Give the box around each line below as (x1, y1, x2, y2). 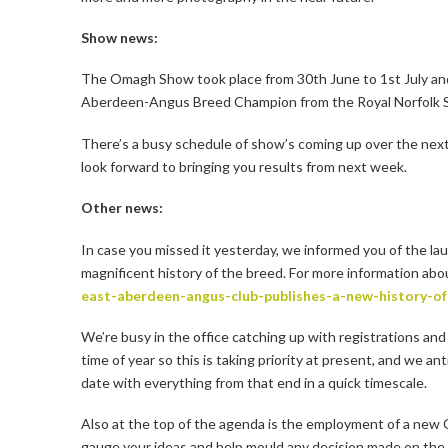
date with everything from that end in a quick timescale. (80, 373, 427, 391)
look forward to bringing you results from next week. (80, 157, 407, 175)
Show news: (80, 29, 158, 47)
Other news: (80, 199, 163, 217)
